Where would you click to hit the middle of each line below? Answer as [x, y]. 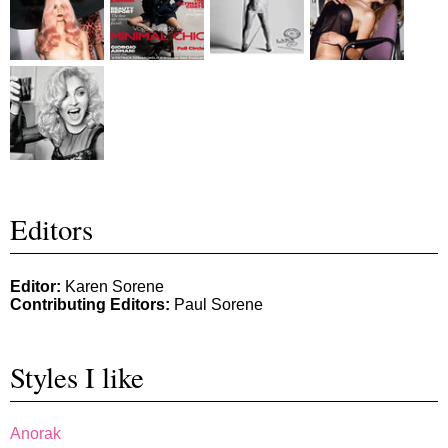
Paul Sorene [216, 304]
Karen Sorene [112, 286]
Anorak [35, 434]
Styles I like [77, 376]
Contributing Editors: [90, 304]
